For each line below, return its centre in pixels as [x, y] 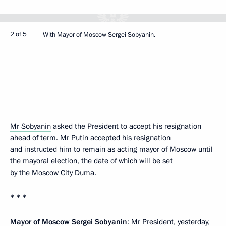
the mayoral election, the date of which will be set [91, 161]
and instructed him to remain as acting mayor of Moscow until [111, 149]
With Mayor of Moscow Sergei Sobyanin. [99, 35]
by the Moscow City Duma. [53, 173]
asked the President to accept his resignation [126, 126]
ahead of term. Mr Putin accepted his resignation [90, 138]
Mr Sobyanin [31, 126]
